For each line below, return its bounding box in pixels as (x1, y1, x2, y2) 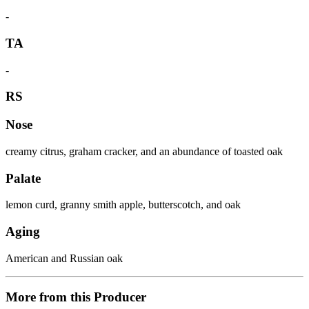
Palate (6, 170, 41, 186)
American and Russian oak (6, 252, 123, 264)
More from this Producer (6, 290, 146, 305)
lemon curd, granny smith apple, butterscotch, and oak (6, 199, 241, 211)
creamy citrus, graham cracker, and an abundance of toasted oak (6, 145, 283, 157)
